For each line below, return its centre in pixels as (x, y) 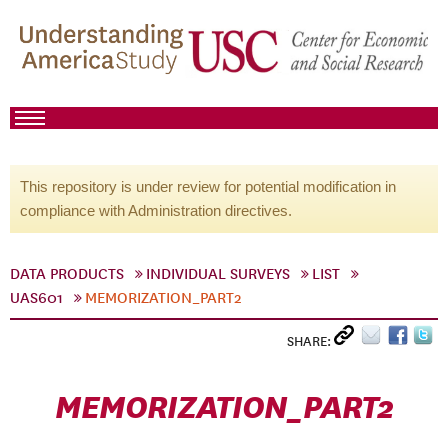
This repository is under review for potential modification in (208, 186)
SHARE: (310, 341)
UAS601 (36, 298)
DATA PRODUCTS (67, 274)
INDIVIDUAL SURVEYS (218, 274)
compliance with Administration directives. (156, 210)
